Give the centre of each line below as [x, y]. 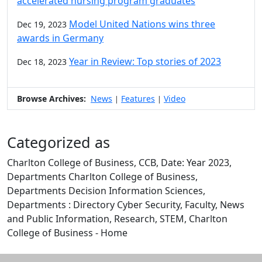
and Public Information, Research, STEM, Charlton [117, 219]
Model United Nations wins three [142, 24]
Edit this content [43, 247]
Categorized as [58, 142]
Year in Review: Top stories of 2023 [145, 62]
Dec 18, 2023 [42, 62]
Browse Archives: [51, 99]
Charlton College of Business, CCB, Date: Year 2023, [119, 163]
